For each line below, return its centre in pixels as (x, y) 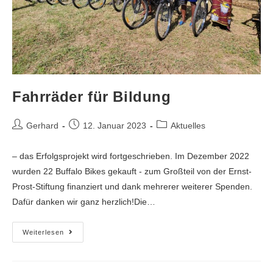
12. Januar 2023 (115, 126)
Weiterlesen (43, 232)
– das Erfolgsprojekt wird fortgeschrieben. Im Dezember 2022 (131, 156)
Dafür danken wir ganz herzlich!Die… (84, 202)
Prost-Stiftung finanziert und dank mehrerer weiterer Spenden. (132, 187)
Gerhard (42, 126)
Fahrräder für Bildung (92, 97)
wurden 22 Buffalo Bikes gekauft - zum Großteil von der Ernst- (132, 172)
